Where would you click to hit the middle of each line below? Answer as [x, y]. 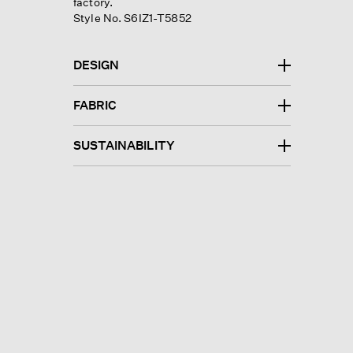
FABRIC [95, 105]
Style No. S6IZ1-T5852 [132, 17]
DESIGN [96, 65]
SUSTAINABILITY [124, 145]
